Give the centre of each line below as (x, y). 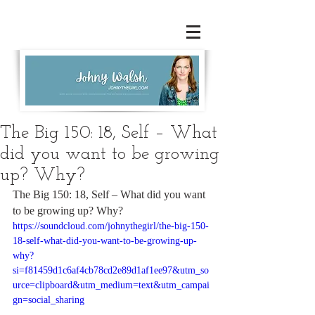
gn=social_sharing (49, 300)
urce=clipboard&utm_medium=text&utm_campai (111, 285)
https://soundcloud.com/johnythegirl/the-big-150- (111, 226)
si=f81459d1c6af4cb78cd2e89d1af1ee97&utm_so (111, 270)
